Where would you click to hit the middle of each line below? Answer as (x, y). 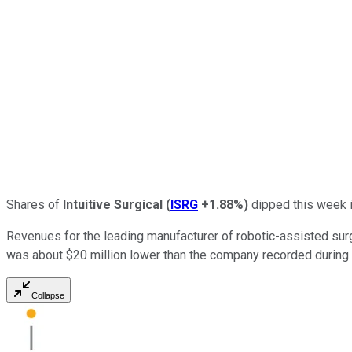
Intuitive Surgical (113, 204)
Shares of (35, 204)
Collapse (48, 295)
